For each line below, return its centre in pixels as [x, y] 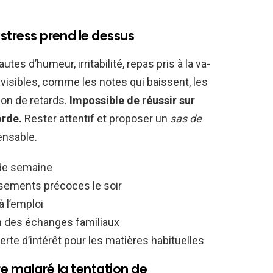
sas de [186, 118]
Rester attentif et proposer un [96, 118]
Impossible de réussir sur [132, 100]
